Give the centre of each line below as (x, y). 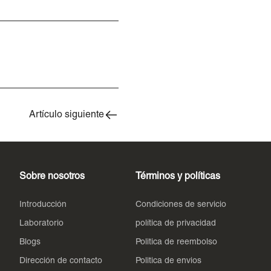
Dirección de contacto (61, 261)
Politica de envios (168, 261)
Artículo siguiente (67, 115)
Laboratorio (41, 224)
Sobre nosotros (52, 177)
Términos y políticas (178, 177)
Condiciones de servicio (181, 205)
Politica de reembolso (176, 242)
